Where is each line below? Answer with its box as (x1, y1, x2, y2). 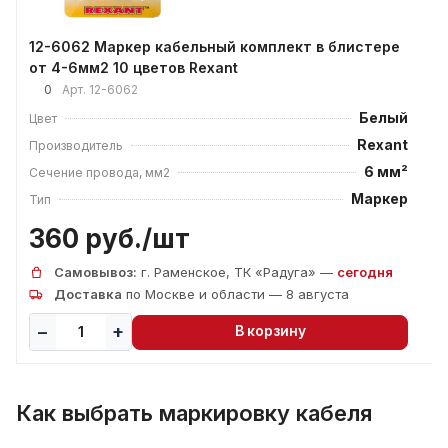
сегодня (337, 264, 393, 280)
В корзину (234, 323, 306, 339)
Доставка (54, 286, 122, 302)
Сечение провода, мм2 (29, 165, 170, 180)
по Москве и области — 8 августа (122, 286, 349, 302)
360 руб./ (29, 223, 152, 254)
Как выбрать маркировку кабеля (16, 400, 372, 426)
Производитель (29, 138, 123, 153)
